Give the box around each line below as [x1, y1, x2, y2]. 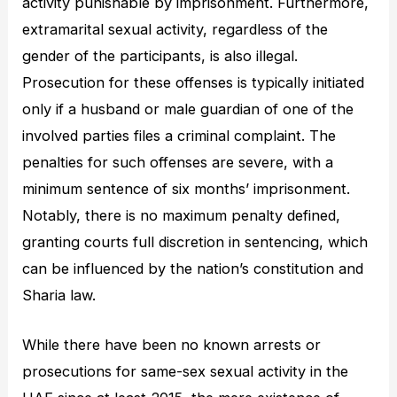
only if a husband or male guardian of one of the [22, 99, 354, 118]
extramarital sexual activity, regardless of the [22, 19, 329, 38]
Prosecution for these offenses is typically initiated [22, 73, 365, 91]
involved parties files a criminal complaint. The [22, 126, 337, 144]
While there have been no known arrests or [22, 336, 322, 354]
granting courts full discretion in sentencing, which [22, 232, 369, 251]
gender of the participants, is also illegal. [22, 46, 299, 65]
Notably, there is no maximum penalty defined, [22, 206, 341, 224]
